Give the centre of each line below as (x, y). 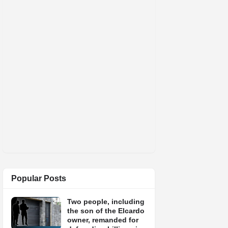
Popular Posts (39, 178)
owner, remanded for (103, 220)
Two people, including (106, 202)
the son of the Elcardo (106, 211)
